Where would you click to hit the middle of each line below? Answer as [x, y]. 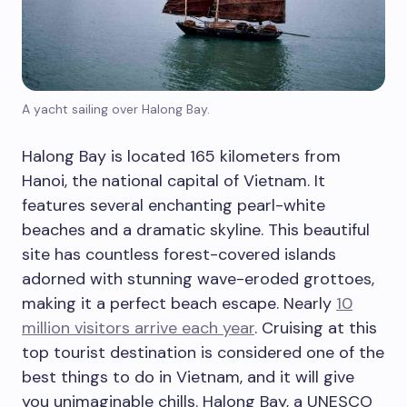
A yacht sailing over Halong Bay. [116, 109]
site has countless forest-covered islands [179, 255]
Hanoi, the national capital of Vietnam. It [174, 181]
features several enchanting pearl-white [174, 206]
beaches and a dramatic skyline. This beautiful [196, 230]
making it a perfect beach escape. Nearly [179, 304]
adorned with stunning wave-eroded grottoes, [198, 279]
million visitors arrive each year [138, 328]
